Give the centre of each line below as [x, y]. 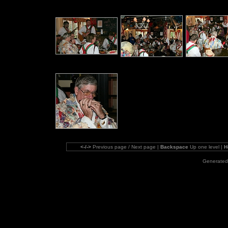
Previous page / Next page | [126, 147]
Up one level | [206, 147]
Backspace [174, 147]
